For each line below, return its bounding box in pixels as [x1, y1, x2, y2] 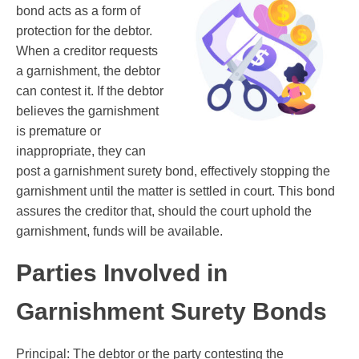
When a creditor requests [16, 44, 158, 58]
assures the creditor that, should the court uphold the [16, 204, 312, 219]
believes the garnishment [16, 104, 159, 119]
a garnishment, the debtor [16, 64, 160, 79]
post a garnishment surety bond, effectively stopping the [16, 164, 330, 179]
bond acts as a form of [16, 4, 140, 18]
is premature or [16, 124, 101, 139]
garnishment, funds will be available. [16, 224, 223, 239]
